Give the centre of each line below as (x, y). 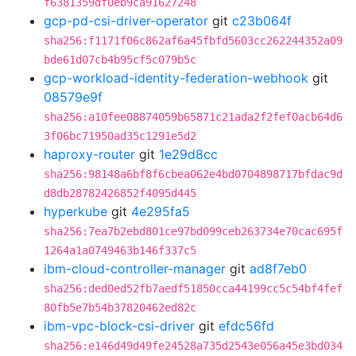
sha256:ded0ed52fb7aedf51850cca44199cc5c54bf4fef (193, 288)
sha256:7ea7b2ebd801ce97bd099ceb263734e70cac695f (193, 231)
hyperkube (75, 211)
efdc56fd (246, 326)
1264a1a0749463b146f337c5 (120, 250)
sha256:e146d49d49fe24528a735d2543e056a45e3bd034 (193, 346)
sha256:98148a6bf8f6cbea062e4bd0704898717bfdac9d (193, 174)
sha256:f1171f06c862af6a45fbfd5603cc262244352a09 (193, 41)
